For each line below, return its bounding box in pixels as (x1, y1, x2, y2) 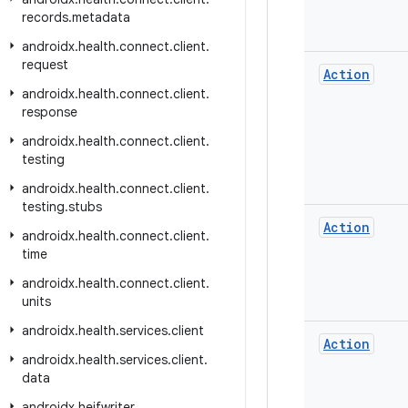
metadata (72, 9, 130, 25)
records (22, 9, 68, 25)
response (22, 104, 77, 120)
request (22, 56, 68, 73)
